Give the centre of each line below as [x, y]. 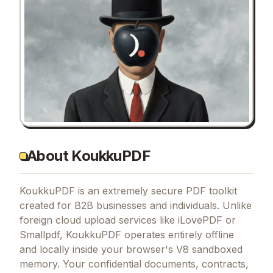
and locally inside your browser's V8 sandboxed [131, 249]
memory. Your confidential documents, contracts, [134, 264]
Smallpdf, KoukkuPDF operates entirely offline [127, 234]
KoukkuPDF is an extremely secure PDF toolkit [128, 190]
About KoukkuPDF [89, 155]
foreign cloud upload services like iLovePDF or [128, 220]
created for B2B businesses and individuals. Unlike [136, 205]
